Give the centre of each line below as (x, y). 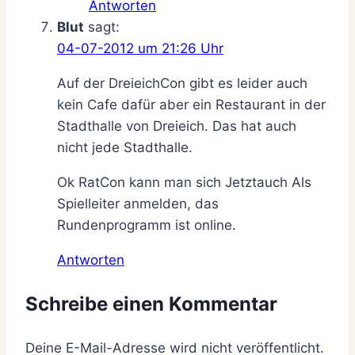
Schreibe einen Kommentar (151, 303)
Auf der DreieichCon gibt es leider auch (182, 83)
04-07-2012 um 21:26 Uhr (140, 48)
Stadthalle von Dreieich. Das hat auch (177, 126)
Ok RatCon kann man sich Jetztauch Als (184, 182)
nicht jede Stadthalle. (125, 147)
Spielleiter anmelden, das (138, 203)
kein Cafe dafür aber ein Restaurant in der (191, 104)
